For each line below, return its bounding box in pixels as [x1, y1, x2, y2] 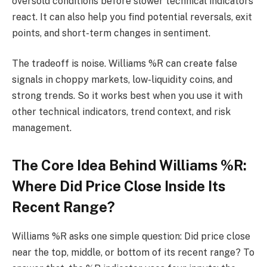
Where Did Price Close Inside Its [12, 178, 225, 195]
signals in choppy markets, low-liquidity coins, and [12, 74, 232, 86]
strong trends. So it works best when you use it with [12, 90, 243, 102]
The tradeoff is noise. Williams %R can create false [12, 58, 237, 70]
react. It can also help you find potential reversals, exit [12, 11, 252, 23]
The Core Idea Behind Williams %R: [12, 157, 247, 174]
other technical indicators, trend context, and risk [12, 106, 231, 118]
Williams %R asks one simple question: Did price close [12, 231, 250, 243]
